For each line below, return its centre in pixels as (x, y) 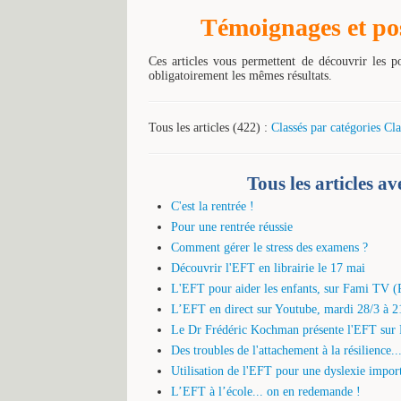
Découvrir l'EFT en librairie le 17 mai (268, 268)
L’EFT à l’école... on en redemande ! (266, 391)
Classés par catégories (326, 128)
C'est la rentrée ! (213, 206)
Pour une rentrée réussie (232, 226)
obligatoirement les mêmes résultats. (240, 76)
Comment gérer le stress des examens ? (269, 247)
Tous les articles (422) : (210, 128)
